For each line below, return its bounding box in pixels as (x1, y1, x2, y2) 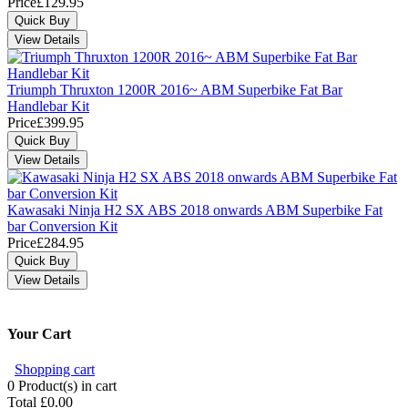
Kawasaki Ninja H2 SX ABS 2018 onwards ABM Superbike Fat (7, 202, 382, 219)
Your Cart (7, 325, 71, 342)
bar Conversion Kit (7, 219, 117, 235)
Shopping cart (15, 362, 95, 377)
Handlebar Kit (7, 98, 89, 115)
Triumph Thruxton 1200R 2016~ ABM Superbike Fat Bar (7, 82, 342, 98)
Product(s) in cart (15, 378, 117, 393)
